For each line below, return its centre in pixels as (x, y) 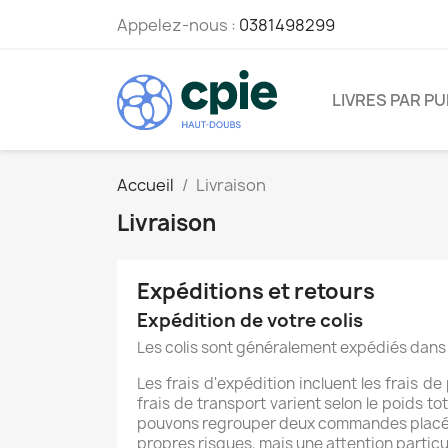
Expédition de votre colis (250, 320)
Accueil (145, 184)
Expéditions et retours (256, 291)
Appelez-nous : (178, 25)
